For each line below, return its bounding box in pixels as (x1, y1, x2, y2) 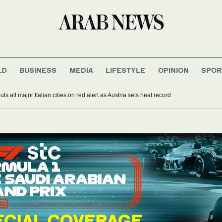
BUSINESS (19, 65, 57, 74)
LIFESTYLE (106, 65, 146, 74)
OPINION (158, 65, 189, 74)
